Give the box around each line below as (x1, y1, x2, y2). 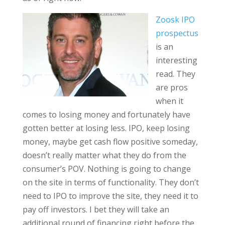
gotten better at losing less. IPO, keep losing (22, 123, 190, 134)
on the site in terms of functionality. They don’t (22, 177, 199, 188)
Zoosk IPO (155, 14, 195, 25)
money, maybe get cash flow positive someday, (22, 136, 198, 147)
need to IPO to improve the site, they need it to (22, 190, 198, 201)
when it (155, 95, 183, 106)
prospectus (155, 28, 198, 39)
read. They (155, 68, 195, 79)
